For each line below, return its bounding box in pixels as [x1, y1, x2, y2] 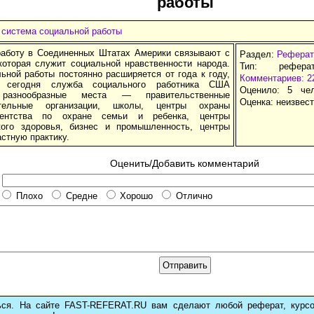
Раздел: [240, 48, 277, 60]
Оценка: [240, 96, 276, 107]
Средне [65, 191, 97, 202]
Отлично [176, 191, 213, 202]
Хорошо [120, 191, 153, 202]
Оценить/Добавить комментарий [110, 157, 260, 169]
